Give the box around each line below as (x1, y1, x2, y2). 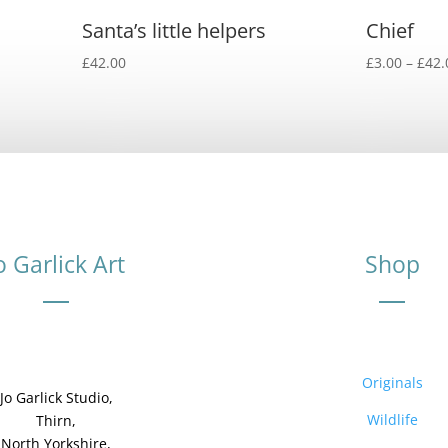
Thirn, (36, 410, 76, 430)
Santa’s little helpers (82, 17, 267, 44)
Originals (361, 372, 423, 392)
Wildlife (366, 409, 418, 429)
